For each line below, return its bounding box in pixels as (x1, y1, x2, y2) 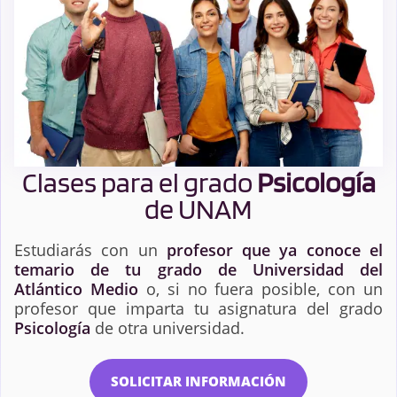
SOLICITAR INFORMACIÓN (111, 372, 286, 391)
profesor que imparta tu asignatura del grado (14, 297, 383, 319)
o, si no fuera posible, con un (137, 277, 383, 300)
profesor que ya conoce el (166, 238, 384, 261)
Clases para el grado (21, 165, 257, 200)
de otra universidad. (90, 316, 245, 339)
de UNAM (144, 191, 253, 227)
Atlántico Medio (14, 277, 138, 300)
